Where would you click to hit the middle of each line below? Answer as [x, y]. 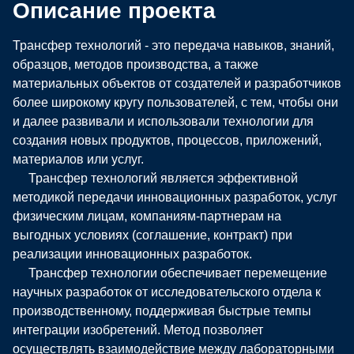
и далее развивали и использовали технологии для [163, 121]
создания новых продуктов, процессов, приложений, [167, 140]
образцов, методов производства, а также [136, 64]
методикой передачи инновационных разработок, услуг [175, 197]
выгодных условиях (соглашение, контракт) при [153, 235]
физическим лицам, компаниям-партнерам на [147, 216]
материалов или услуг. [78, 159]
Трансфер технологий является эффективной [155, 178]
